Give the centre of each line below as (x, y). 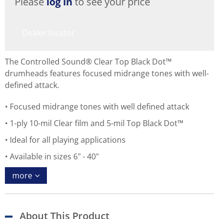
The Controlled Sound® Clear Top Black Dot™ (88, 62)
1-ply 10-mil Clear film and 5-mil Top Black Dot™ (97, 123)
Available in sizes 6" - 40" (54, 156)
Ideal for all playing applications (68, 140)
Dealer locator (48, 33)
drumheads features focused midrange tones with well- (107, 73)
